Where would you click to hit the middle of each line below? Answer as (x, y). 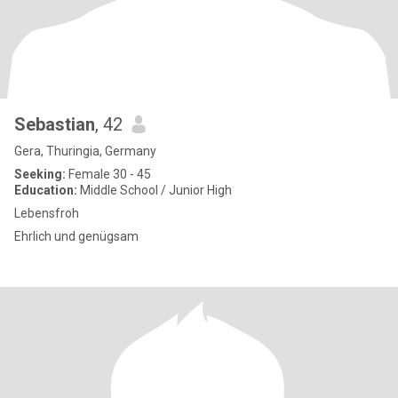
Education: (46, 190)
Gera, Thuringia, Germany (85, 151)
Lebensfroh (47, 213)
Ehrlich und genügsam (76, 236)
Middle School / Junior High (155, 190)
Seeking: (40, 174)
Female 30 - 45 (108, 174)
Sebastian (55, 124)
